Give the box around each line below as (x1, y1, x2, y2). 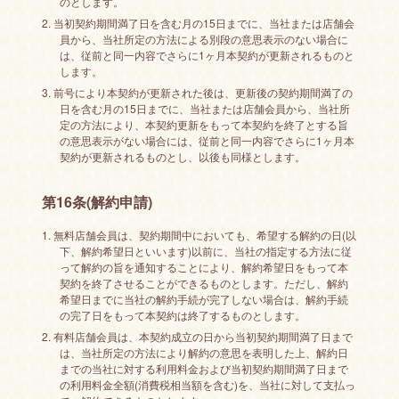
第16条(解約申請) (41, 191, 152, 212)
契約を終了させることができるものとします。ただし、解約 (59, 275, 348, 290)
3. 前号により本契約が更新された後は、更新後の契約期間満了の (41, 85, 353, 100)
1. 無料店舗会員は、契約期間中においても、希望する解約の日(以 (41, 227, 356, 242)
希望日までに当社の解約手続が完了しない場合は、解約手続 (59, 291, 348, 306)
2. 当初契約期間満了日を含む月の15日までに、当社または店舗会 (41, 15, 354, 30)
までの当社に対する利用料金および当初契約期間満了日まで (59, 361, 348, 376)
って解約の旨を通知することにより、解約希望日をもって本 (59, 259, 348, 274)
